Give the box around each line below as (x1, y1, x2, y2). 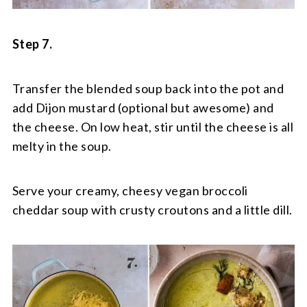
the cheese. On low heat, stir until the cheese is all (12, 119, 294, 135)
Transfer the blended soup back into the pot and (12, 81, 284, 97)
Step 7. (12, 36, 53, 52)
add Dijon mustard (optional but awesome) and (12, 100, 274, 116)
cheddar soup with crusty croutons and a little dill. (12, 202, 293, 218)
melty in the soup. (12, 138, 112, 154)
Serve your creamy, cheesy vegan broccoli (12, 183, 248, 199)
